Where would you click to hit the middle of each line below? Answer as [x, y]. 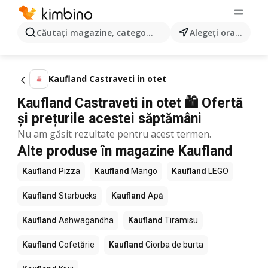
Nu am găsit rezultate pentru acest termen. [114, 134]
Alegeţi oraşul [239, 32]
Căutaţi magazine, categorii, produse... [118, 32]
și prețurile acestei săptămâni [109, 119]
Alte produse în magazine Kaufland [125, 151]
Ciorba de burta [173, 245]
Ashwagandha [85, 220]
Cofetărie [76, 245]
